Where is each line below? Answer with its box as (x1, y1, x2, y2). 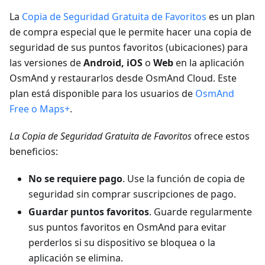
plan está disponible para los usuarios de (9, 87, 195, 101)
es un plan (206, 10, 255, 24)
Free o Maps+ (9, 102, 70, 116)
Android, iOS (83, 56, 143, 70)
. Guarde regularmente (149, 205, 252, 219)
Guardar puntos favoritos (28, 205, 149, 219)
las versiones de (9, 56, 83, 70)
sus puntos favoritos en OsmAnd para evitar (28, 221, 227, 234)
